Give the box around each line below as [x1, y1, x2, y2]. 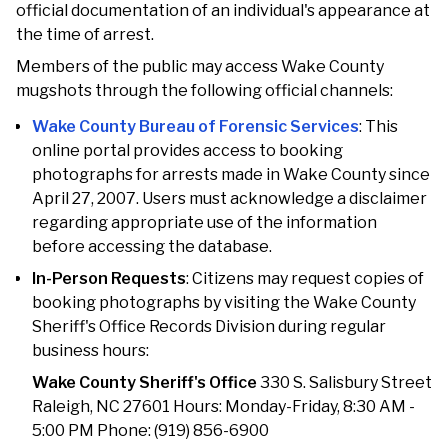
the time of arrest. [16, 25, 154, 44]
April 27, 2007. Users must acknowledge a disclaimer [32, 189, 427, 208]
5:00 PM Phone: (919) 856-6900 [32, 421, 269, 440]
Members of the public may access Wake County [16, 57, 384, 76]
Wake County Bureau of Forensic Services [32, 117, 359, 136]
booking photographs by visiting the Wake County [32, 293, 416, 312]
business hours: [32, 341, 149, 360]
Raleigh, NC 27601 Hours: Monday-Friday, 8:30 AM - [32, 397, 415, 416]
